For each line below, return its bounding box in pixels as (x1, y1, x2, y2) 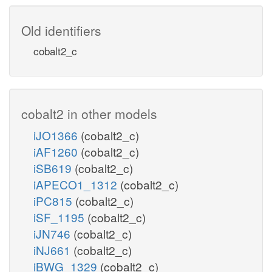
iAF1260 (33, 143, 81, 160)
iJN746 (33, 225, 73, 242)
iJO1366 (33, 126, 81, 143)
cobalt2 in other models (21, 104, 157, 123)
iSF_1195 (33, 208, 87, 225)
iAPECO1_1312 (33, 175, 120, 192)
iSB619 (33, 159, 75, 176)
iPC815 (33, 192, 75, 209)
